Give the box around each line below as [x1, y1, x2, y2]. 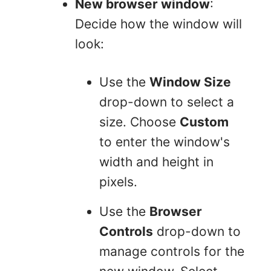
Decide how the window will [75, 16, 242, 31]
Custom [180, 114, 229, 129]
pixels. [99, 174, 137, 189]
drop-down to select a [99, 94, 234, 109]
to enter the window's [99, 134, 230, 149]
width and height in [99, 154, 214, 169]
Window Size [149, 74, 231, 90]
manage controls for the [99, 244, 244, 260]
